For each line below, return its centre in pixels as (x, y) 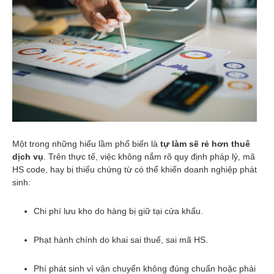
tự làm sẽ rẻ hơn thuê (205, 144)
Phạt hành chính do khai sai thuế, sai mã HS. (121, 240)
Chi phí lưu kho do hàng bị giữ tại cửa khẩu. (118, 211)
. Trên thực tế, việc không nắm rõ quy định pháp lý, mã (149, 157)
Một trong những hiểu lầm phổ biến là (86, 144)
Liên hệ (157, 71)
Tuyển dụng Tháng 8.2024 (190, 54)
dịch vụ (28, 157)
